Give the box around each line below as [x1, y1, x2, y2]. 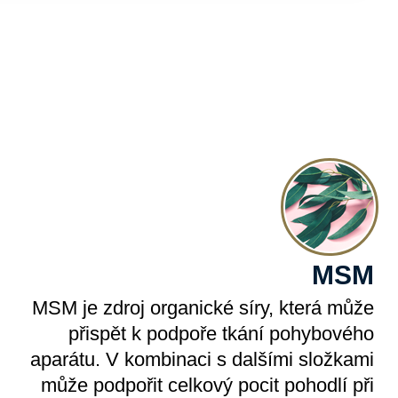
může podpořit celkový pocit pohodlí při [41, 374, 375, 396]
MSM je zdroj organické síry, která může [32, 297, 375, 319]
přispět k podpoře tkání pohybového [68, 322, 375, 345]
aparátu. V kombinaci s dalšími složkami [30, 348, 375, 370]
